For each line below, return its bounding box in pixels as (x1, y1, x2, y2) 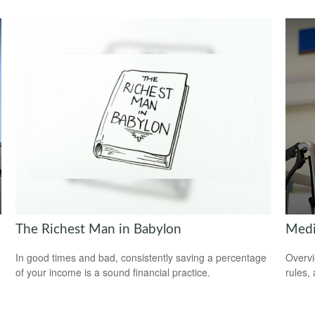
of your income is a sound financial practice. (15, 265, 211, 280)
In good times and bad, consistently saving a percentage (15, 250, 267, 265)
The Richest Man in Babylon (15, 222, 182, 236)
